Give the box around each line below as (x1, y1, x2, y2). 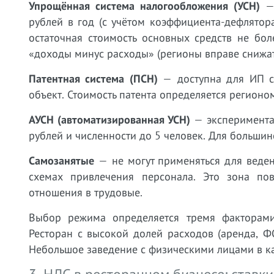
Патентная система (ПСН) (29, 72, 158, 86)
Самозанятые (29, 154, 94, 168)
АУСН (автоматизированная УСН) (29, 113, 191, 127)
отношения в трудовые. (29, 185, 143, 199)
